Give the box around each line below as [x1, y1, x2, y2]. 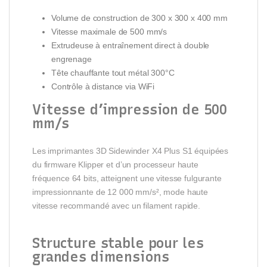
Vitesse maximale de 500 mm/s [51, 26, 167, 36]
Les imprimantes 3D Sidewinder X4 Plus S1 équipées [32, 145, 229, 156]
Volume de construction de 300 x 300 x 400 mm [51, 13, 228, 23]
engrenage [51, 54, 92, 64]
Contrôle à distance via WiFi [51, 81, 155, 91]
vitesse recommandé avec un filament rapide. [32, 200, 200, 210]
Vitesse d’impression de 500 [32, 101, 228, 118]
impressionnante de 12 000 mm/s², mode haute [32, 187, 208, 197]
